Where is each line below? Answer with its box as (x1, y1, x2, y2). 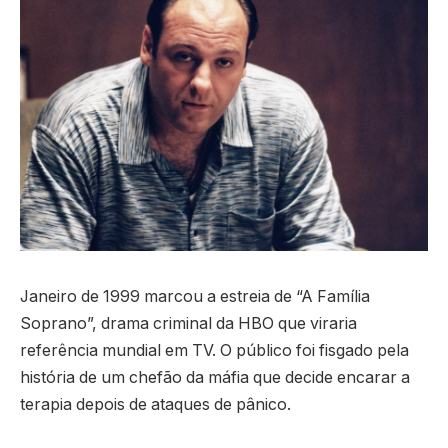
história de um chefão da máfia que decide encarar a (20, 367, 410, 387)
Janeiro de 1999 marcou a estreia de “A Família (20, 286, 370, 306)
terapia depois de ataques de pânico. (20, 394, 291, 414)
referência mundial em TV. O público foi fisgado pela (20, 340, 409, 360)
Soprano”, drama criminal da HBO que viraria (20, 313, 357, 333)
